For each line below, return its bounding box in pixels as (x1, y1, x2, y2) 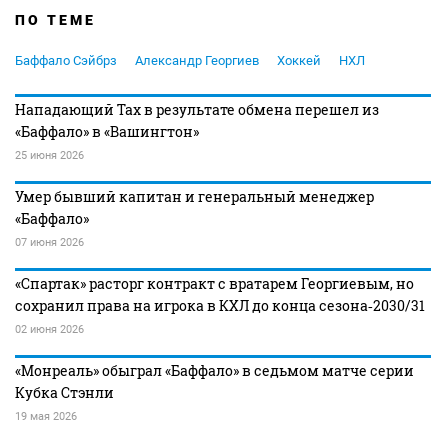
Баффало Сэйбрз (15, 52, 117, 68)
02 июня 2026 (15, 322, 84, 336)
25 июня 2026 (15, 148, 84, 162)
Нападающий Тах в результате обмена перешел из (15, 99, 379, 119)
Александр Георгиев (135, 52, 259, 68)
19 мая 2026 (15, 409, 77, 423)
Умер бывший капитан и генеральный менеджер (15, 186, 374, 206)
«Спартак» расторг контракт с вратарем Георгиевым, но (15, 273, 414, 293)
